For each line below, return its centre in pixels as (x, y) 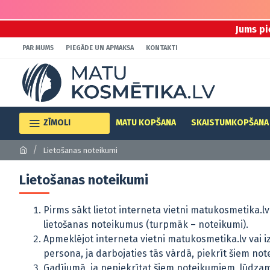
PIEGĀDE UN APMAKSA (100, 48)
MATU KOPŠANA (146, 123)
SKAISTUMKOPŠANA (230, 123)
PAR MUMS (38, 48)
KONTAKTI (162, 48)
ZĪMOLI (57, 123)
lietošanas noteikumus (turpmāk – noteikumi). (146, 224)
